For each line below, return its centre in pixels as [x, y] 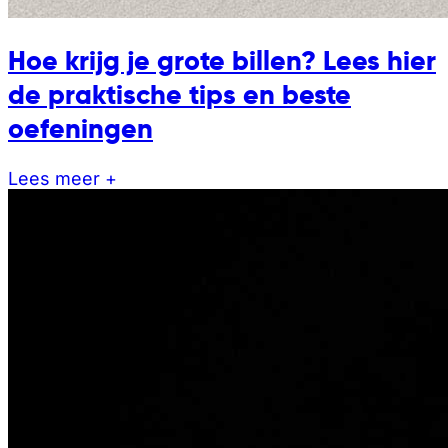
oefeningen [80, 129]
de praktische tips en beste [179, 95]
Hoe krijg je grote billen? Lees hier [222, 61]
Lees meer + [62, 179]
